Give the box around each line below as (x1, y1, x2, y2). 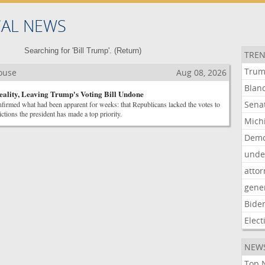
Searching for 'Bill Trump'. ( (24, 46, 117, 55)
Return (116, 46, 139, 55)
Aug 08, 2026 (176, 67, 227, 78)
